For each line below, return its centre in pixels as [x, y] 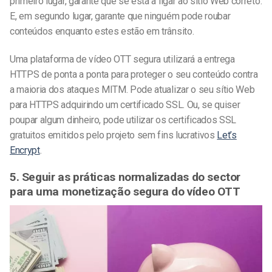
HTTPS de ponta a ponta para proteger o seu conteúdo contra [134, 74]
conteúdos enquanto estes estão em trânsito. [102, 31]
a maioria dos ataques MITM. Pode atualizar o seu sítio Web [132, 89]
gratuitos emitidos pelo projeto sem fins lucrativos [114, 135]
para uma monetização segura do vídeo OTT [125, 192]
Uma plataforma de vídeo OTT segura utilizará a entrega [122, 59]
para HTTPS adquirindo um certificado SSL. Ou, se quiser [125, 104]
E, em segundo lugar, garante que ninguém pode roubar [120, 16]
